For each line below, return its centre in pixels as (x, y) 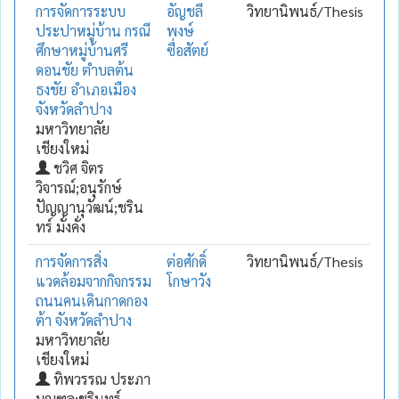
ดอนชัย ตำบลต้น (85, 69)
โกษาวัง (189, 281)
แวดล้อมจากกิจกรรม (94, 281)
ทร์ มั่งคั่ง (61, 226)
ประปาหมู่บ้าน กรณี (93, 30)
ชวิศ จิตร (77, 167)
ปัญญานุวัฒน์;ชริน (90, 207)
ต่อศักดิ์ (187, 261)
